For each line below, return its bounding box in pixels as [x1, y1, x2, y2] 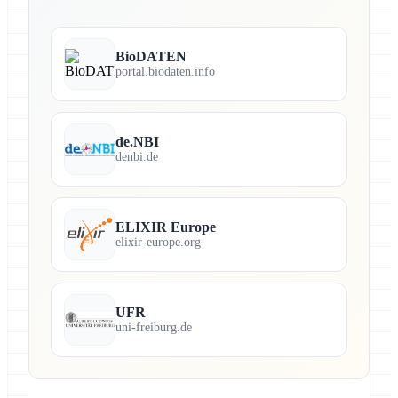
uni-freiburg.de [115, 321, 192, 335]
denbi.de [115, 150, 158, 164]
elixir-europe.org [115, 235, 201, 250]
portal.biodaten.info [115, 65, 215, 79]
